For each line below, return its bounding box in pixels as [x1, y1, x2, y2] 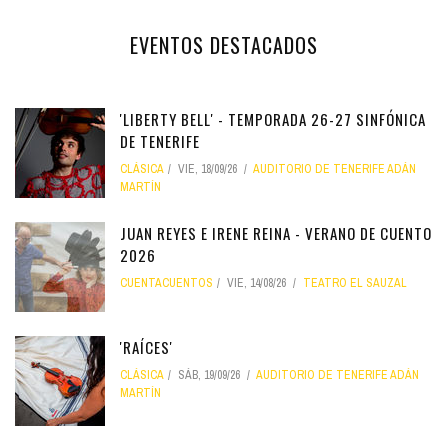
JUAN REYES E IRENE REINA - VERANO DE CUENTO [120, 222, 432, 245]
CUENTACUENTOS [120, 275, 213, 292]
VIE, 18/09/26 [178, 161, 237, 178]
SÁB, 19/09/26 [178, 367, 240, 384]
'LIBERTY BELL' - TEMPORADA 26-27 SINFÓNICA [120, 108, 426, 131]
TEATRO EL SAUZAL [303, 275, 407, 292]
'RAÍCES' [120, 336, 173, 359]
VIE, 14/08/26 [227, 275, 286, 292]
